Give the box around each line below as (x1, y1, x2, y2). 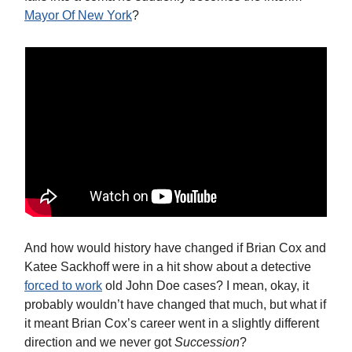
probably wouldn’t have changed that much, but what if (24, 297, 326, 311)
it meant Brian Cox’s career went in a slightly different (24, 316, 319, 330)
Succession (174, 335, 240, 349)
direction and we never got (24, 335, 174, 349)
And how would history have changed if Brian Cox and (24, 240, 326, 255)
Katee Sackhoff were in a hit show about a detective (24, 259, 311, 273)
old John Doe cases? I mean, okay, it (102, 278, 309, 292)
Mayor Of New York (24, 8, 132, 22)
